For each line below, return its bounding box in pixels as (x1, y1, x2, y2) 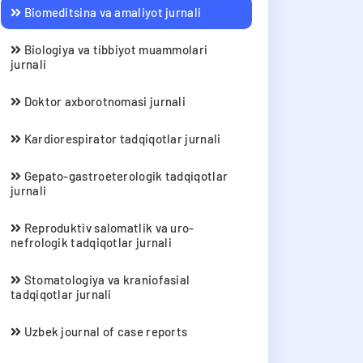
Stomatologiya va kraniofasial (21, 272, 190, 287)
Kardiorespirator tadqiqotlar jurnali (21, 131, 221, 146)
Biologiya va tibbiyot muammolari (21, 42, 208, 57)
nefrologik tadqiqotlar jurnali (11, 235, 173, 250)
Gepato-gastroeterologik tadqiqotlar (21, 169, 228, 183)
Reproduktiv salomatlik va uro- (21, 220, 194, 235)
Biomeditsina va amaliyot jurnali (21, 5, 202, 19)
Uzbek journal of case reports (21, 324, 188, 339)
